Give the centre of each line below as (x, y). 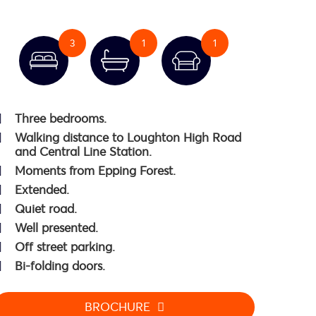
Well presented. (56, 228)
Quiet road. (46, 209)
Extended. (42, 190)
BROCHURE (117, 307)
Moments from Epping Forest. (95, 171)
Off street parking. (65, 247)
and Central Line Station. (83, 152)
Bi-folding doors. (60, 266)
